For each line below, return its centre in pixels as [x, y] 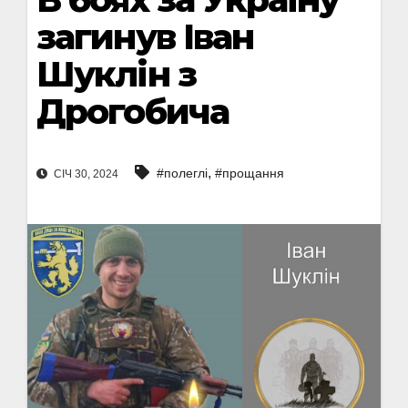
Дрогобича [133, 112]
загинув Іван [145, 37]
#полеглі [182, 173]
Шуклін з [116, 74]
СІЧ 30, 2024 [85, 174]
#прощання [250, 173]
